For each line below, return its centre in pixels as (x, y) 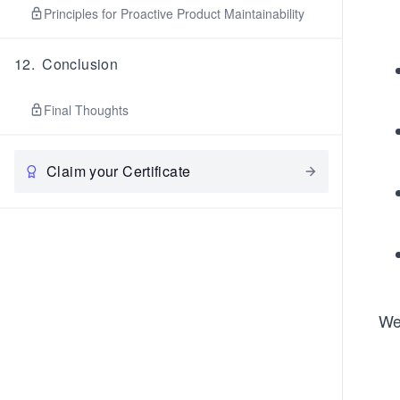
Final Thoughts (86, 110)
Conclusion (80, 64)
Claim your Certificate (119, 171)
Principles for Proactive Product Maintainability (174, 13)
